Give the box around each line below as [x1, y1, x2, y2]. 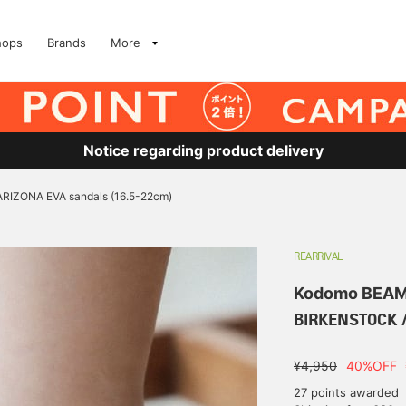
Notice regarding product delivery [82, 141, 324, 159]
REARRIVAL [294, 252, 343, 263]
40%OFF [346, 358, 397, 373]
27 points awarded [294, 385, 399, 400]
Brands [47, 35, 86, 50]
